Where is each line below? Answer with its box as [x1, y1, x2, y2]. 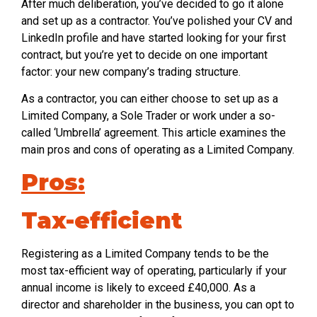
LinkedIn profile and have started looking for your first [21, 30, 286, 45]
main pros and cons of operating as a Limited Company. [21, 143, 294, 157]
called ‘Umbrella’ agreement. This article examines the [21, 126, 286, 140]
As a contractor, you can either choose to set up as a [21, 92, 278, 106]
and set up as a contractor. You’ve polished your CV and [21, 13, 292, 28]
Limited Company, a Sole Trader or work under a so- [21, 109, 275, 123]
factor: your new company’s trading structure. [21, 64, 241, 79]
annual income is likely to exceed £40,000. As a [21, 280, 255, 294]
